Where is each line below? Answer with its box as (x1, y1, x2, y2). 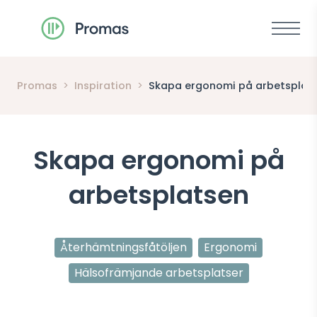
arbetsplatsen (68, 177, 249, 213)
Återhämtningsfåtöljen (60, 239, 187, 255)
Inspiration (74, 79, 132, 93)
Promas (17, 79, 57, 93)
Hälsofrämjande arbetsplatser (74, 265, 243, 281)
